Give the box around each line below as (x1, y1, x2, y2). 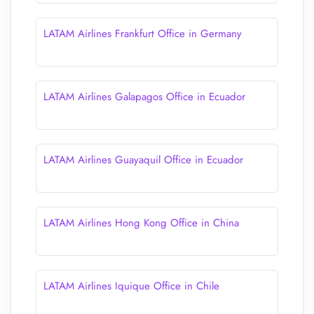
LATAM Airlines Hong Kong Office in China (43, 215, 239, 231)
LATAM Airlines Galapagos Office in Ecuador (43, 89, 245, 104)
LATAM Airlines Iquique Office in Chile (43, 278, 219, 294)
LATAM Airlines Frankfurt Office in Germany (43, 26, 242, 41)
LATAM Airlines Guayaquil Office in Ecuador (43, 152, 243, 168)
